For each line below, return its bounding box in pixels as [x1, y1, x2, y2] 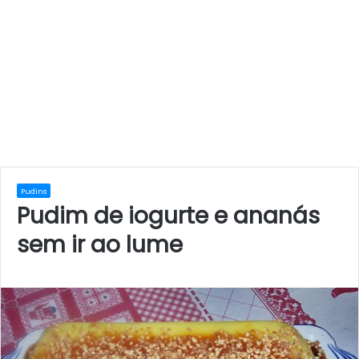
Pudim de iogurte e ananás [17, 200, 320, 232]
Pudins [21, 187, 46, 196]
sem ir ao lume [17, 229, 183, 260]
